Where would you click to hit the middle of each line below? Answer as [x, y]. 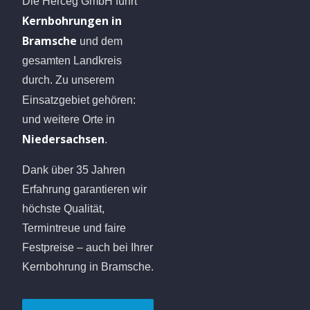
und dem [100, 41]
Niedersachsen [63, 139]
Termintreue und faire [74, 228]
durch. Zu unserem [68, 80]
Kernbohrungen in [72, 20]
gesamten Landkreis [72, 60]
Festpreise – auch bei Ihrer [88, 247]
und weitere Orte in [69, 119]
